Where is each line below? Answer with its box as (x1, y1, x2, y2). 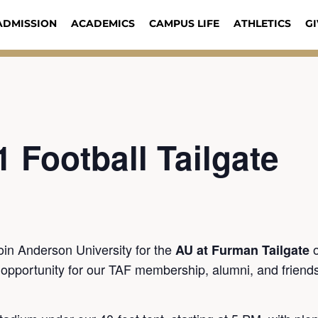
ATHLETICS (233, 17, 291, 30)
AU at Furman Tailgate (175, 241, 313, 259)
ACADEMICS (70, 17, 135, 30)
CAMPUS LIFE (148, 17, 219, 30)
